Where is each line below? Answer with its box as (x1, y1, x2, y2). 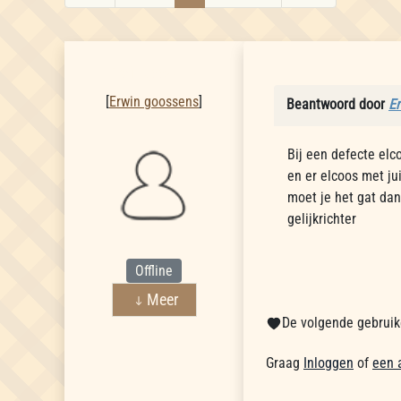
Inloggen (303, 354, 354, 371)
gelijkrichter (287, 210, 360, 227)
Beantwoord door (286, 96, 388, 113)
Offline (135, 261, 173, 279)
